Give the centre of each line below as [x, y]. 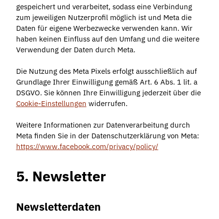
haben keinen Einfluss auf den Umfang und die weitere [108, 39]
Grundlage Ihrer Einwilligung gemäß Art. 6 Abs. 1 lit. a [107, 82]
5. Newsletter [61, 176]
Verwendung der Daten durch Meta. [76, 49]
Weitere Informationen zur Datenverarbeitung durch [103, 125]
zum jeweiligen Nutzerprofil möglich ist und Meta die [104, 17]
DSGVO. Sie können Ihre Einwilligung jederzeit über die [108, 92]
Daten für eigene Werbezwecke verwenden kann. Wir [104, 28]
